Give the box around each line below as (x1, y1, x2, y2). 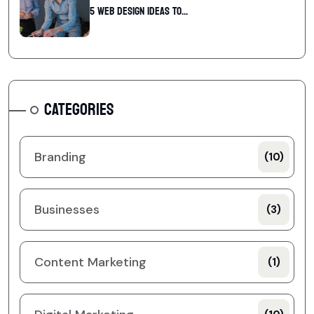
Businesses (34, 201, 100, 219)
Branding (34, 149, 86, 166)
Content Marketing (34, 254, 146, 271)
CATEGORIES (44, 95, 114, 125)
